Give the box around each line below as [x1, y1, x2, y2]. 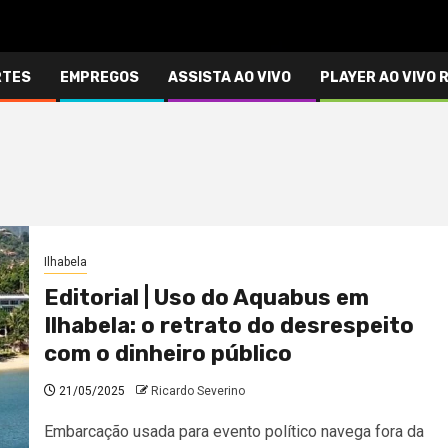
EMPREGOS [60, 68, 139, 86]
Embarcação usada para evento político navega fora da [43, 422, 424, 442]
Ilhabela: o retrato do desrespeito [43, 312, 414, 340]
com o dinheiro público [43, 340, 292, 368]
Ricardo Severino [150, 384, 245, 399]
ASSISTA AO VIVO [168, 68, 291, 86]
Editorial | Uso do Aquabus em [43, 284, 369, 312]
